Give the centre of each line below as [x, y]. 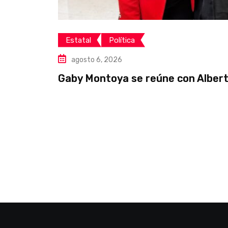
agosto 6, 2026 [97, 60]
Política [122, 40]
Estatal [78, 40]
